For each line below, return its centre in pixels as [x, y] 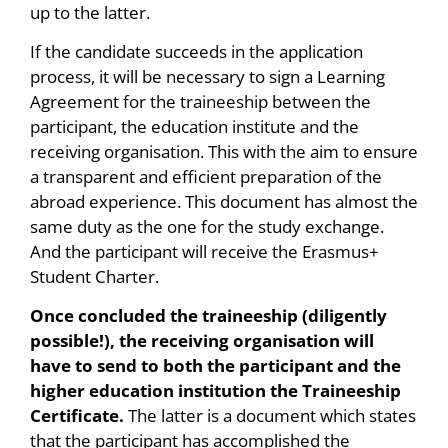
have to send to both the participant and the [215, 366]
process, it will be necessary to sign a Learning [207, 76]
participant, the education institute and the [194, 126]
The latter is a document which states [270, 416]
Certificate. [77, 416]
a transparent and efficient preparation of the [206, 176]
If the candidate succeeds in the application [196, 51]
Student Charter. [94, 276]
